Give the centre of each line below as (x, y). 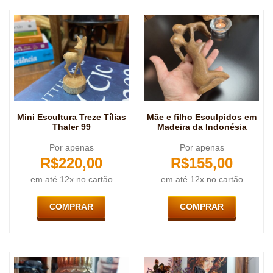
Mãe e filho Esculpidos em (202, 117)
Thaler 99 (71, 127)
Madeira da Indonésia (202, 127)
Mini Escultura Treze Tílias (71, 117)
